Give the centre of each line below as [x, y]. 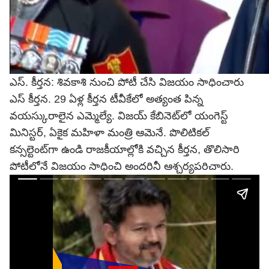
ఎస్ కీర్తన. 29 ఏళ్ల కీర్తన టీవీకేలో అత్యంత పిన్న [106, 99]
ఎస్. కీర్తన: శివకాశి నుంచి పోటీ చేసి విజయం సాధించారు [127, 82]
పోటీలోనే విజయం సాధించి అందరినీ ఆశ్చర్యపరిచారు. [122, 166]
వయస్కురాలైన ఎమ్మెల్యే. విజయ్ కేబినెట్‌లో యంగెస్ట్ [119, 116]
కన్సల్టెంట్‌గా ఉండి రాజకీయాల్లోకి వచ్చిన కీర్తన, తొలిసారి [125, 150]
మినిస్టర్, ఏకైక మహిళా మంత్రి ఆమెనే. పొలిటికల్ [110, 133]
